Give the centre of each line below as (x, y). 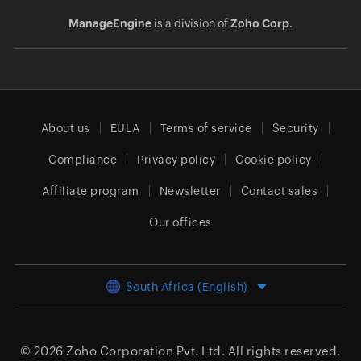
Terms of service (206, 129)
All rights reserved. (283, 351)
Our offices (180, 223)
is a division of (191, 24)
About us (65, 129)
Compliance (83, 160)
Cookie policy (274, 160)
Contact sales (279, 191)
